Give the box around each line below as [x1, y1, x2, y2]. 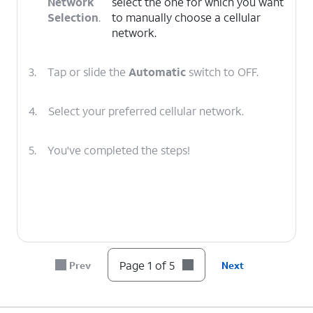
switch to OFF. [186, 64, 259, 79]
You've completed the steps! [48, 143, 190, 157]
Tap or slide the [48, 64, 129, 79]
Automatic [129, 64, 186, 79]
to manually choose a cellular [112, 10, 261, 24]
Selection [48, 10, 99, 24]
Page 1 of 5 [119, 257, 175, 272]
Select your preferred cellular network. [48, 103, 244, 118]
